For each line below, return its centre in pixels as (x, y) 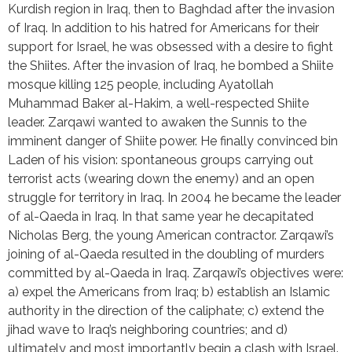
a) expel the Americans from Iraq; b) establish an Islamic (169, 291)
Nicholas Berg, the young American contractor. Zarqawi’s (171, 235)
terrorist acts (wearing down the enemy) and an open (161, 178)
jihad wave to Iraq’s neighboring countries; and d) (148, 329)
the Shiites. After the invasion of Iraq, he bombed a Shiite (170, 65)
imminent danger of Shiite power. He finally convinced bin (173, 141)
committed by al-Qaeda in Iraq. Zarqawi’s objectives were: (176, 273)
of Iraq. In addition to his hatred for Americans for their (163, 27)
